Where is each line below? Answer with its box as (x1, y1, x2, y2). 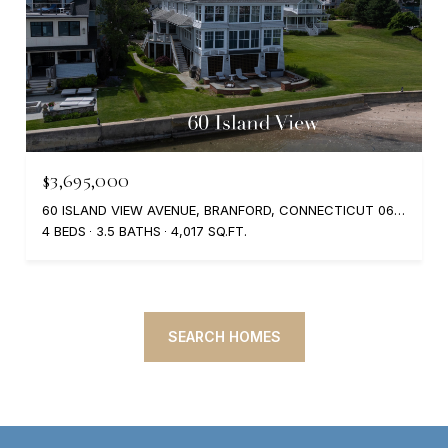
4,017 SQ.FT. (171, 222, 247, 239)
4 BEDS (42, 222, 86, 239)
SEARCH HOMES (167, 327, 281, 345)
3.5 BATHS (96, 222, 161, 239)
